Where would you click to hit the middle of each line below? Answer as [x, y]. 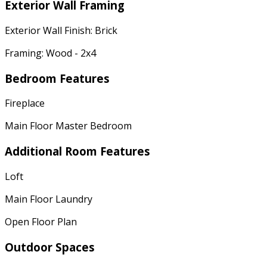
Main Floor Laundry [49, 199]
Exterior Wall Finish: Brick [61, 30]
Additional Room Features [77, 151]
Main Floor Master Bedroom [68, 126]
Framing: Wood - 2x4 [50, 53]
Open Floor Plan [41, 221]
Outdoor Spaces [50, 247]
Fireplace [25, 103]
